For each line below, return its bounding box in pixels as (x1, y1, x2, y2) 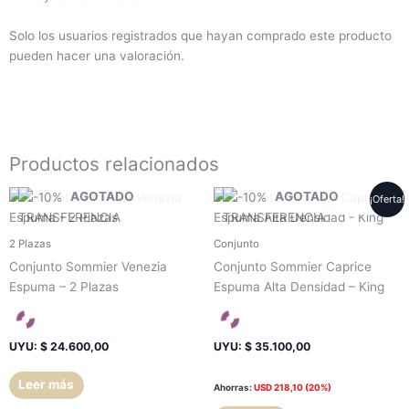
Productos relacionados (9, 152, 219, 175)
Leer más (18, 377, 75, 393)
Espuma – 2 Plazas (9, 278, 119, 294)
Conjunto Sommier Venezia (9, 258, 167, 274)
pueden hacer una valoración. (9, 47, 184, 63)
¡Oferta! (370, 193, 405, 206)
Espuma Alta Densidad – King (214, 278, 384, 294)
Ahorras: (214, 381, 252, 393)
